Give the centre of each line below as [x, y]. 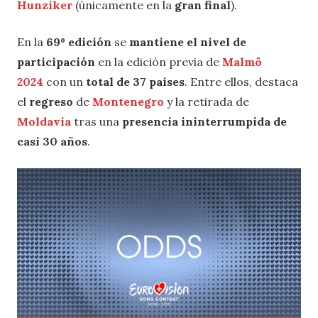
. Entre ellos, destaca [241, 81]
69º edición [79, 42]
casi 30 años [52, 141]
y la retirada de [208, 101]
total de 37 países [134, 81]
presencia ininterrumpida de [204, 121]
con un [63, 81]
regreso [53, 101]
